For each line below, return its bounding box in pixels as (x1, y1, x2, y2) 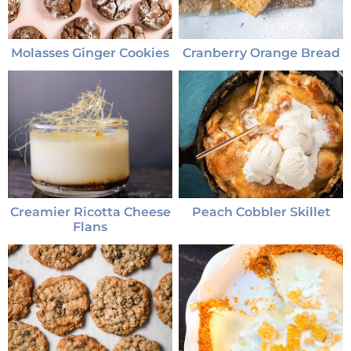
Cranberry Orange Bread (182, 45, 340, 60)
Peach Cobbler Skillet (191, 204, 331, 220)
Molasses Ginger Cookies (11, 45, 169, 60)
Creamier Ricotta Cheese (9, 204, 171, 220)
